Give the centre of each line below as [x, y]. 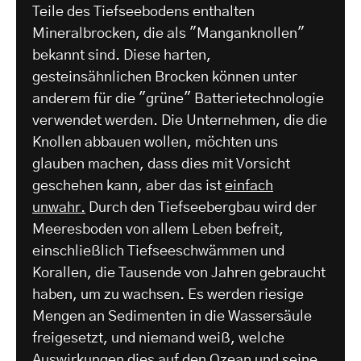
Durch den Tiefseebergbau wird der [201, 208]
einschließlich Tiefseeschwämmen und [158, 252]
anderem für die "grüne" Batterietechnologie [178, 100]
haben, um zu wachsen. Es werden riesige [168, 295]
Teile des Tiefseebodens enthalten [143, 12]
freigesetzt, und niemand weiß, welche [158, 339]
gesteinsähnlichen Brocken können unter [165, 78]
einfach [249, 187]
